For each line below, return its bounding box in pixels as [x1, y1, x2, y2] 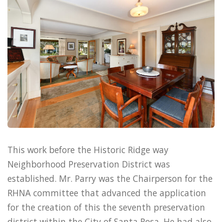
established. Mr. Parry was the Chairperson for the [7, 172, 213, 185]
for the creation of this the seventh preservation [7, 201, 205, 214]
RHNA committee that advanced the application [7, 187, 206, 199]
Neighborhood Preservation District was [7, 158, 170, 170]
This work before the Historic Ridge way [7, 144, 168, 156]
